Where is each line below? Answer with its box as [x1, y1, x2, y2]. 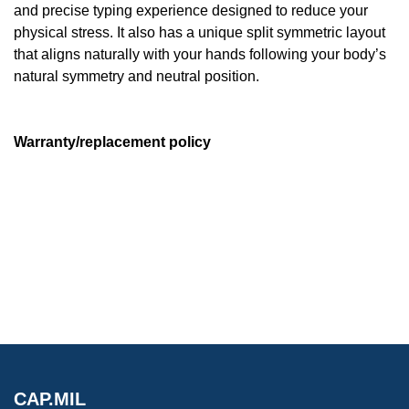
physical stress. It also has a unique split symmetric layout [14, 25, 385, 41]
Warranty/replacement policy [14, 134, 211, 151]
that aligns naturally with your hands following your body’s [14, 47, 386, 63]
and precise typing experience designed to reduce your [14, 3, 368, 19]
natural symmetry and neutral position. [14, 68, 259, 85]
